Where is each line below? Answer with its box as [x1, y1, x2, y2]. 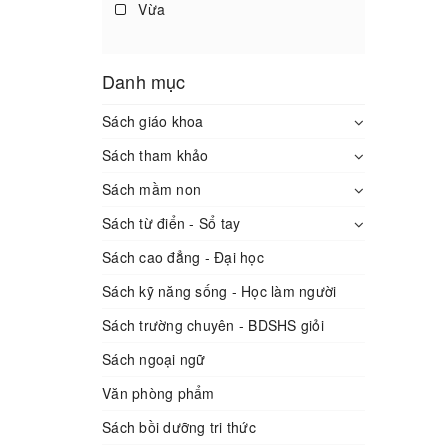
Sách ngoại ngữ [102, 349, 206, 369]
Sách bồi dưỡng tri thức [102, 417, 256, 437]
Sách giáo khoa [102, 111, 204, 131]
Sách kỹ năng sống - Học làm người [102, 281, 337, 301]
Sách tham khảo [102, 145, 209, 165]
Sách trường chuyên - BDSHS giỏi [102, 315, 324, 335]
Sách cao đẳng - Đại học [102, 247, 264, 267]
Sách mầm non [102, 179, 201, 199]
